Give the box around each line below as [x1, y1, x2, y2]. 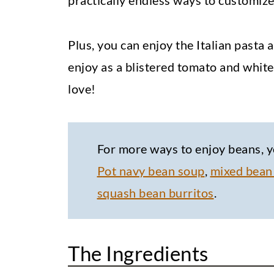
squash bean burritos [97, 185, 214, 201]
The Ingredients [68, 242, 209, 266]
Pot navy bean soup [97, 163, 205, 179]
